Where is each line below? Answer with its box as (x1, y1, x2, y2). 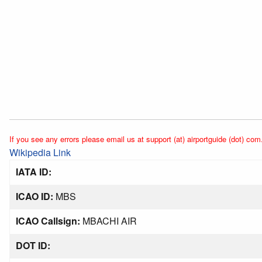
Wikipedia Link (9, 146, 71, 159)
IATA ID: (16, 165, 51, 178)
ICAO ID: (16, 189, 53, 203)
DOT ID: (16, 239, 50, 252)
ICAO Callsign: (16, 214, 80, 227)
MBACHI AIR (80, 214, 137, 227)
